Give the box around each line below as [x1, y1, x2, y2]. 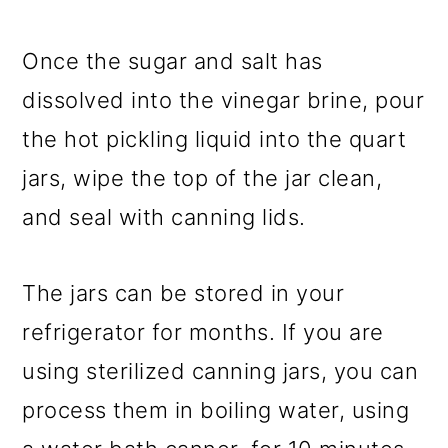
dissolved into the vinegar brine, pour [22, 87, 425, 114]
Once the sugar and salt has [22, 48, 323, 75]
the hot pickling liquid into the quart [22, 126, 407, 153]
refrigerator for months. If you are [22, 319, 384, 346]
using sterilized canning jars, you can [22, 358, 419, 385]
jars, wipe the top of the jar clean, [22, 165, 383, 192]
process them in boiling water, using [22, 397, 410, 424]
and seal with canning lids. [22, 204, 306, 231]
